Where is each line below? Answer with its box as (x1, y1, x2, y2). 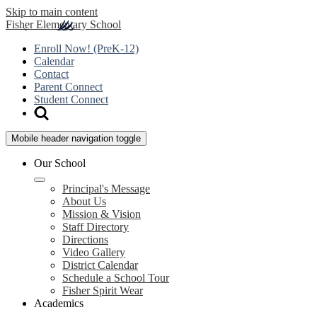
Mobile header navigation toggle (11, 133, 141, 144)
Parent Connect (34, 81, 103, 93)
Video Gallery (62, 246, 125, 258)
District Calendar (62, 259, 138, 271)
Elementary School (36, 18, 121, 30)
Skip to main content (6, 6, 98, 18)
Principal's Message (62, 183, 150, 195)
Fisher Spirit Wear (62, 284, 143, 296)
